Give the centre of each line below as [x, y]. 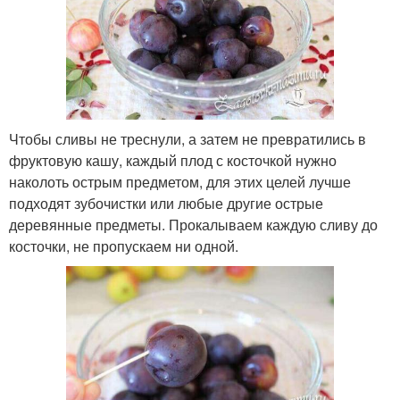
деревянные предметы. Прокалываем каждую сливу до [193, 224]
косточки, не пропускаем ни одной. [124, 246]
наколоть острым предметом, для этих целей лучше [180, 181]
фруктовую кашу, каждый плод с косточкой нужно [173, 160]
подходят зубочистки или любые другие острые [166, 203]
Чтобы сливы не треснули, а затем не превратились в [187, 138]
